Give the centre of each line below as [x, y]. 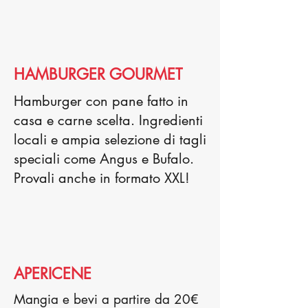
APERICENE [53, 274]
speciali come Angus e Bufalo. [104, 159]
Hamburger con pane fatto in [101, 101]
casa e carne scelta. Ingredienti [108, 120]
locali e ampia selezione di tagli [110, 140]
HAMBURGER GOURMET [98, 74]
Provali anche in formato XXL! [102, 178]
